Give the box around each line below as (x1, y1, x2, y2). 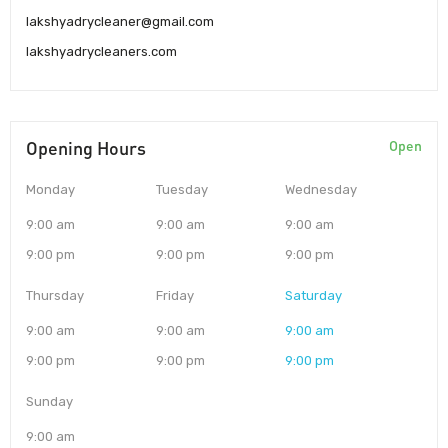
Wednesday (285, 182, 358, 198)
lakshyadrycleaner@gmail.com (26, 14, 214, 30)
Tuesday (155, 182, 208, 198)
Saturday (285, 288, 343, 304)
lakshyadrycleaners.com (26, 44, 177, 60)
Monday (26, 182, 75, 198)
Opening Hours (26, 137, 146, 160)
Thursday (26, 288, 84, 304)
